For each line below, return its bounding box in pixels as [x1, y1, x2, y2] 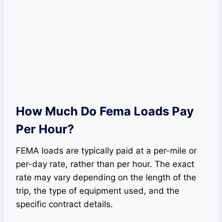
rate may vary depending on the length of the [16, 172, 196, 182]
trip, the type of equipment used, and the [16, 186, 179, 196]
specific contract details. [16, 199, 113, 209]
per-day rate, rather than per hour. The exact [16, 159, 194, 169]
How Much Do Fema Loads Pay [16, 104, 194, 118]
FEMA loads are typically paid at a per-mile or [16, 146, 197, 156]
